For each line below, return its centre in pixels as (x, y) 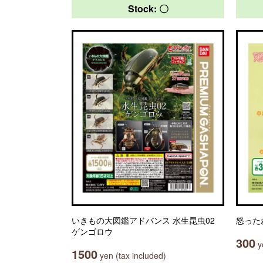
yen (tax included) (132, 255)
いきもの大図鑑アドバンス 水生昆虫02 (143, 220)
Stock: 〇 (148, 9)
